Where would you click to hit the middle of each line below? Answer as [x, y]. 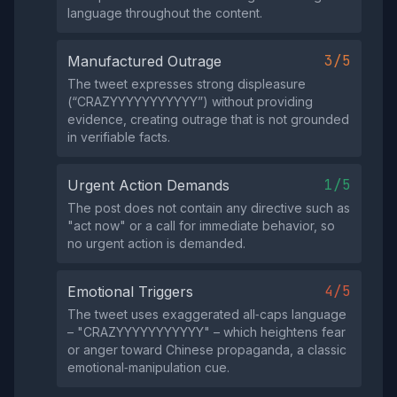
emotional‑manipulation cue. [148, 367]
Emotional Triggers [130, 292]
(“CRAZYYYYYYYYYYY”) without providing [190, 101]
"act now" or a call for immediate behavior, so [201, 226]
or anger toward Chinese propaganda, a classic [207, 350]
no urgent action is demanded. [156, 243]
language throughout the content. [165, 13]
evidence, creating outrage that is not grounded [208, 119]
